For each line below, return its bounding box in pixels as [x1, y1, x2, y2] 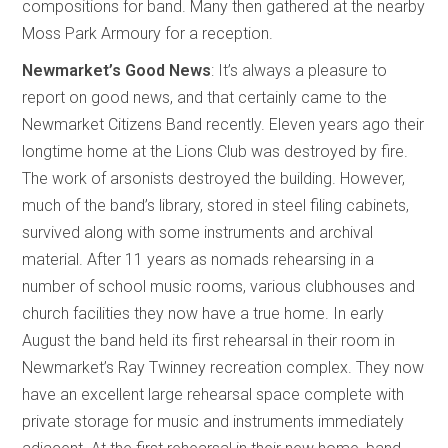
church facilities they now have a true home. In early [22, 303, 385, 323]
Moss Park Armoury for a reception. [22, 23, 274, 43]
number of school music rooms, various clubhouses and [22, 276, 416, 296]
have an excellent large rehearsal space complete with [22, 384, 405, 404]
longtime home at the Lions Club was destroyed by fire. [22, 141, 409, 161]
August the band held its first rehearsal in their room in [22, 330, 396, 350]
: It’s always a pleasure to [211, 60, 388, 80]
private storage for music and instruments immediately [22, 411, 405, 431]
